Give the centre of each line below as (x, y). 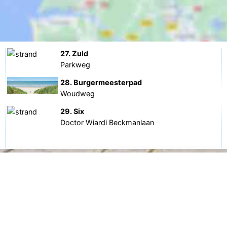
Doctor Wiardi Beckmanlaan (107, 122)
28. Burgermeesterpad (101, 82)
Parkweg (75, 65)
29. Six (72, 111)
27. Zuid (74, 54)
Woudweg (78, 93)
